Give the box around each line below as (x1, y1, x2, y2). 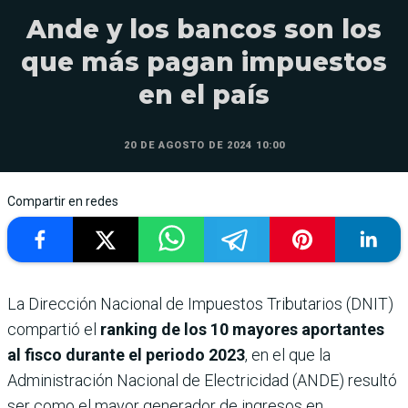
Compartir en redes (7, 193, 118, 209)
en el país (138, 78, 270, 110)
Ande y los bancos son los (26, 13, 382, 45)
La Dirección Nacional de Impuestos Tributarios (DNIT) (7, 293, 393, 313)
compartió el (7, 319, 100, 339)
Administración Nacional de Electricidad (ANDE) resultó (7, 370, 397, 390)
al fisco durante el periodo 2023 (7, 344, 245, 364)
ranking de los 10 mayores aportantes (100, 319, 384, 339)
